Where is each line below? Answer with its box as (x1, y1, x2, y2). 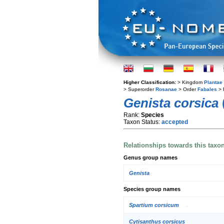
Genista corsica (123, 95, 218, 110)
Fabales (197, 86, 217, 92)
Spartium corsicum (129, 201, 179, 208)
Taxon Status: (123, 118, 161, 125)
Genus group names (123, 154, 177, 160)
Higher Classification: (123, 79, 177, 85)
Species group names (123, 186, 180, 192)
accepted (161, 118, 188, 125)
